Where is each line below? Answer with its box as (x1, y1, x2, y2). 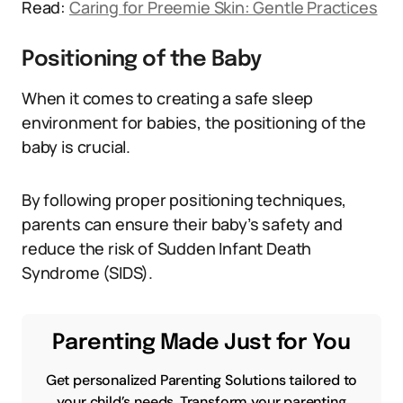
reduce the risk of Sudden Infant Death (22, 237, 312, 259)
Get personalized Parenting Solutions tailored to (45, 371, 358, 390)
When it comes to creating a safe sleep (22, 87, 314, 109)
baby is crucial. (22, 136, 131, 157)
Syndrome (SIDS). (22, 262, 154, 283)
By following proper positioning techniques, (22, 189, 347, 210)
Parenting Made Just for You (52, 332, 351, 354)
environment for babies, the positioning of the (22, 112, 366, 133)
